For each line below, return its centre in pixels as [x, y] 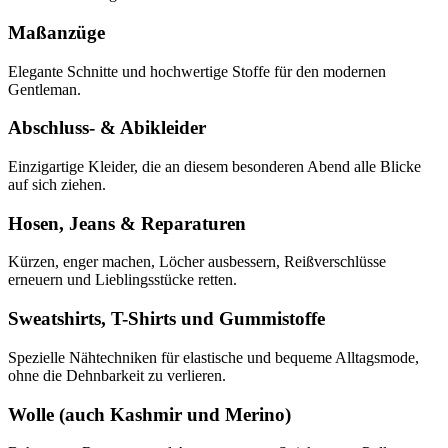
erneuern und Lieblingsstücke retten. [122, 280]
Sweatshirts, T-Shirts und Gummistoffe [166, 319]
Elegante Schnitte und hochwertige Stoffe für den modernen [197, 71]
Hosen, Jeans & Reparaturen [127, 223]
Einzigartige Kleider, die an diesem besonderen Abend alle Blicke [214, 166]
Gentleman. [44, 89]
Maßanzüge [56, 32]
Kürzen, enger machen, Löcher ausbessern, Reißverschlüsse [197, 262]
